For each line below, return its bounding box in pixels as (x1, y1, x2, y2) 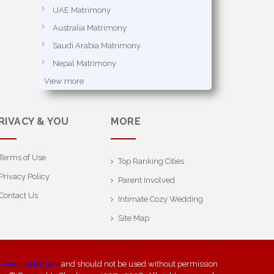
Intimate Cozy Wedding (118, 194, 203, 204)
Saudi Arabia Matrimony (53, 41, 141, 50)
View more (44, 76, 84, 86)
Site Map (118, 213, 149, 223)
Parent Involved (118, 176, 175, 185)
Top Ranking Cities (118, 157, 184, 166)
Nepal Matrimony (53, 59, 116, 68)
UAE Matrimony (53, 6, 111, 15)
